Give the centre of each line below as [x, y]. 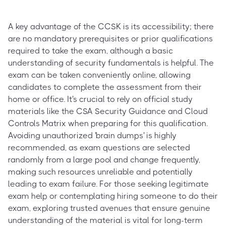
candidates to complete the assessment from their [105, 87]
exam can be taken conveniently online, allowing [99, 75]
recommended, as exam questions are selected [99, 147]
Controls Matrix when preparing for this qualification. [108, 123]
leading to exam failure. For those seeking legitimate [108, 184]
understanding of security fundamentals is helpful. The [111, 63]
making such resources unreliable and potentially [100, 172]
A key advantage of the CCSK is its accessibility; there [111, 26]
